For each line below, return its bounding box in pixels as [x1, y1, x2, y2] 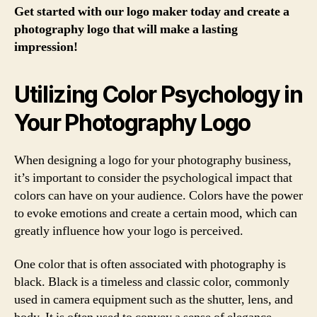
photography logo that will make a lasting [14, 21, 238, 38]
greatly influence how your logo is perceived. [14, 222, 243, 239]
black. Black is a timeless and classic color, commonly [14, 274, 289, 290]
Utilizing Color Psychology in [14, 80, 303, 108]
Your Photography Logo [14, 108, 251, 137]
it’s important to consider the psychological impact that [14, 169, 292, 186]
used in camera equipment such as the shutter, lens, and [14, 292, 293, 308]
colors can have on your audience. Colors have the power [14, 187, 303, 204]
